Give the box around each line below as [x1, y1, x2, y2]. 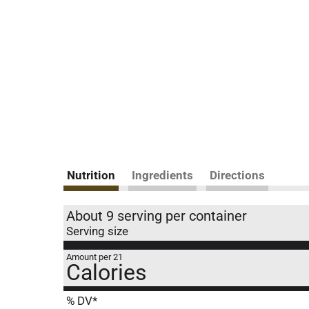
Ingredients [132, 168, 193, 182]
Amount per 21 [66, 252, 123, 262]
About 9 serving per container [66, 208, 247, 224]
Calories [66, 259, 147, 286]
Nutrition [67, 168, 115, 182]
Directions [210, 168, 265, 182]
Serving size [66, 224, 128, 238]
